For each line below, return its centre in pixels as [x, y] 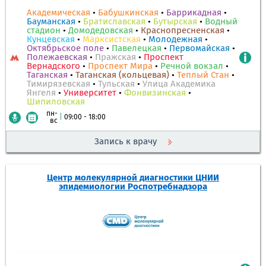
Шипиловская [56, 102]
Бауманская [51, 22]
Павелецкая [137, 48]
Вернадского [53, 66]
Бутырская [175, 22]
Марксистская [112, 39]
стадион [44, 31]
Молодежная [175, 39]
